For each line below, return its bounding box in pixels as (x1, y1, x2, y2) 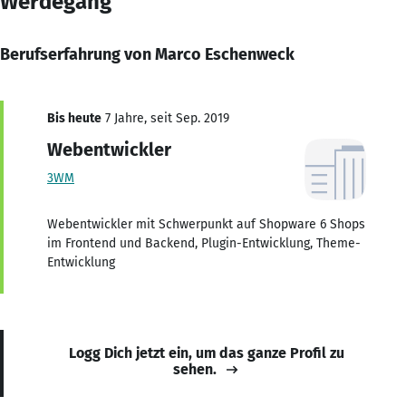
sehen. (173, 360, 217, 378)
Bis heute (47, 110, 101, 126)
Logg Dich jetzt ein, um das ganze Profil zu (69, 343, 344, 362)
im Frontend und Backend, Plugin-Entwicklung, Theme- (47, 235, 361, 251)
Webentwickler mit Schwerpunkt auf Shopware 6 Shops (47, 216, 365, 232)
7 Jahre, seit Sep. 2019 (101, 110, 229, 126)
